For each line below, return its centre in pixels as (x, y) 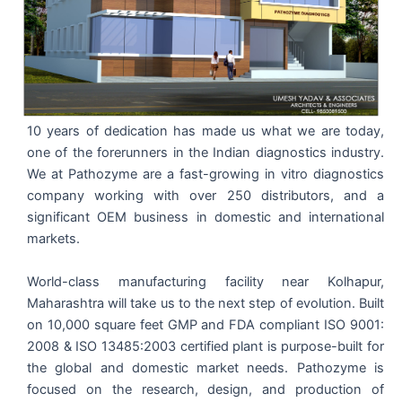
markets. (53, 239)
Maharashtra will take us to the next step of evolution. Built (205, 303)
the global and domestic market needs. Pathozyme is (205, 367)
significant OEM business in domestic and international (205, 218)
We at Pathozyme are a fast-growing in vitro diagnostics (205, 175)
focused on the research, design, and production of (205, 389)
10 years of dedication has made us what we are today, (205, 131)
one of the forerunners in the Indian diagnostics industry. (205, 153)
